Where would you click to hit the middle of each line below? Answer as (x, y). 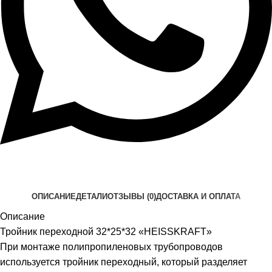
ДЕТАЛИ (92, 196)
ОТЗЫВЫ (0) (132, 196)
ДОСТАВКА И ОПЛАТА (198, 196)
